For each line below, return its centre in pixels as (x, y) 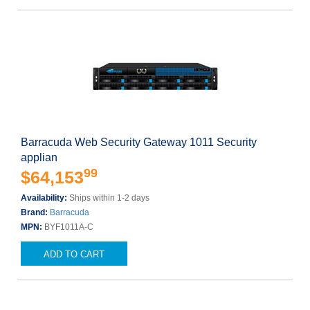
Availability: (45, 198)
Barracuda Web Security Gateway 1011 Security (139, 142)
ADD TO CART (74, 254)
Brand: (35, 212)
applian (39, 157)
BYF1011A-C (69, 227)
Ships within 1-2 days (109, 198)
